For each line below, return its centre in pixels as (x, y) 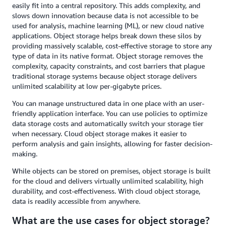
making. (25, 154)
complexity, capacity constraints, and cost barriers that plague (108, 66)
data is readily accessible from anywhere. (76, 201)
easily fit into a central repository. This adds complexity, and (106, 5)
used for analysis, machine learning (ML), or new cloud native (108, 25)
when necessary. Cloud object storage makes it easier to (99, 133)
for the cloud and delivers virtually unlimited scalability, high (108, 181)
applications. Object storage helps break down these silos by (107, 36)
